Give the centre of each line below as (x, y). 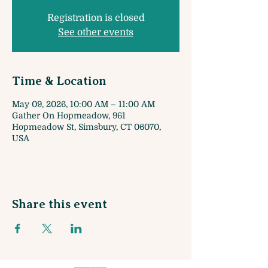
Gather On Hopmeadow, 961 (69, 115)
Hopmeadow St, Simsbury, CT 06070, (86, 127)
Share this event (60, 204)
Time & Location (59, 81)
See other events (96, 32)
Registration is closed (96, 18)
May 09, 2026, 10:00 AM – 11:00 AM (83, 104)
